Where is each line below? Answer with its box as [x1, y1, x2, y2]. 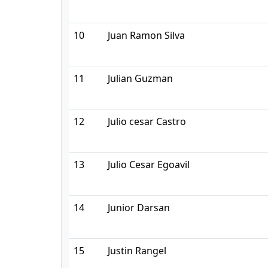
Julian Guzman [108, 72, 173, 85]
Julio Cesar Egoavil [108, 158, 190, 171]
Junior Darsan [108, 201, 170, 214]
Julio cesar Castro [108, 115, 186, 128]
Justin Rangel [108, 244, 166, 257]
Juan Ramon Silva [108, 29, 185, 42]
